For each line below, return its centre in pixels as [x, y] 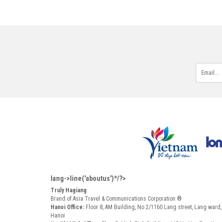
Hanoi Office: [68, 207]
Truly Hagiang [69, 190]
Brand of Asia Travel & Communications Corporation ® [116, 198]
